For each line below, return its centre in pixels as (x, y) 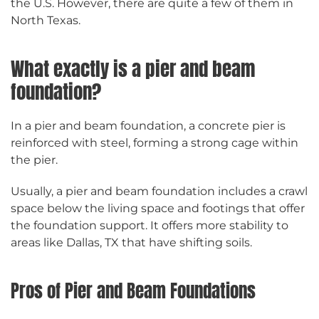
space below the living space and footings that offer (158, 209)
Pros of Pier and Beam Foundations (133, 291)
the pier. (34, 160)
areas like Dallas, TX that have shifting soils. (131, 243)
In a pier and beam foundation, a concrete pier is (148, 126)
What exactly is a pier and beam (133, 69)
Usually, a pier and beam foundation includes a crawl (159, 192)
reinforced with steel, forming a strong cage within (155, 143)
